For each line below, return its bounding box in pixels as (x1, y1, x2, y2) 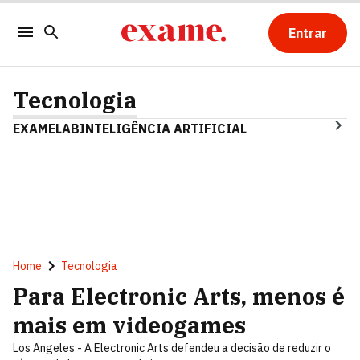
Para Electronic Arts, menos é (13, 281, 345, 311)
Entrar (288, 25, 327, 41)
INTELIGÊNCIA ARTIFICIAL (80, 121, 247, 137)
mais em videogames (13, 310, 246, 340)
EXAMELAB (13, 121, 80, 137)
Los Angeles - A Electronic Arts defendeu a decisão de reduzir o (13, 341, 331, 355)
